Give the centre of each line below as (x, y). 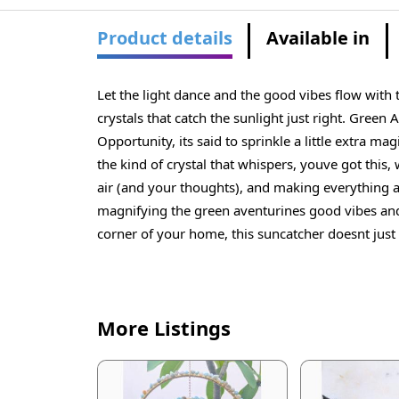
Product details (164, 38)
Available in (318, 38)
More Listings (163, 328)
